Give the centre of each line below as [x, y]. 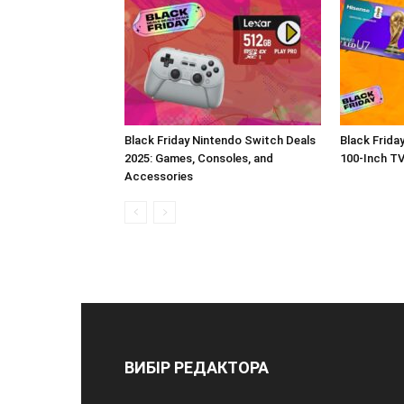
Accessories [159, 176]
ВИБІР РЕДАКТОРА [197, 367]
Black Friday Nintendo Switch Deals [220, 140]
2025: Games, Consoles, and [199, 158]
